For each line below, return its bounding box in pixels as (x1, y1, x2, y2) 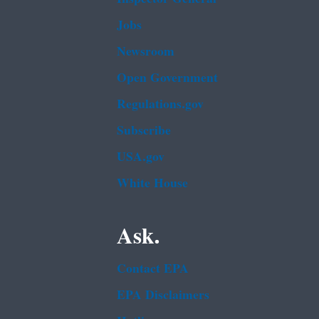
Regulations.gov (117, 90, 204, 117)
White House (117, 169, 188, 197)
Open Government (117, 64, 218, 91)
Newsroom (117, 38, 174, 65)
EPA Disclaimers (117, 282, 209, 309)
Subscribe (117, 117, 171, 144)
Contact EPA (117, 256, 189, 283)
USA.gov (117, 143, 164, 170)
